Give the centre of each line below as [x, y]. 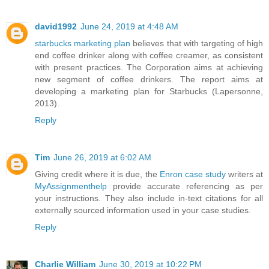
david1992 [56, 26]
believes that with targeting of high [197, 43]
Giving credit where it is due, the [97, 174]
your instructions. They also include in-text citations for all [149, 198]
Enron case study [192, 174]
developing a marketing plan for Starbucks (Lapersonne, [149, 91]
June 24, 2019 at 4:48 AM [129, 26]
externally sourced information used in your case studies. [143, 210]
